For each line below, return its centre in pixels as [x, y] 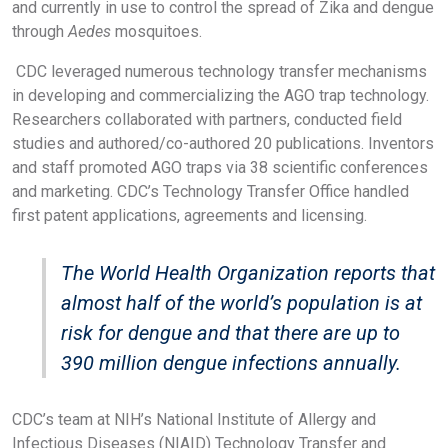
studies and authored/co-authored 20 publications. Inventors [223, 143]
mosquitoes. [158, 31]
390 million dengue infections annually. [231, 362]
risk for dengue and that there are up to [230, 332]
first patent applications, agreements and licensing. [191, 215]
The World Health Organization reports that [248, 272]
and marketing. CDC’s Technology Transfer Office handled [210, 191]
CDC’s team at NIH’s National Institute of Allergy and [194, 419]
